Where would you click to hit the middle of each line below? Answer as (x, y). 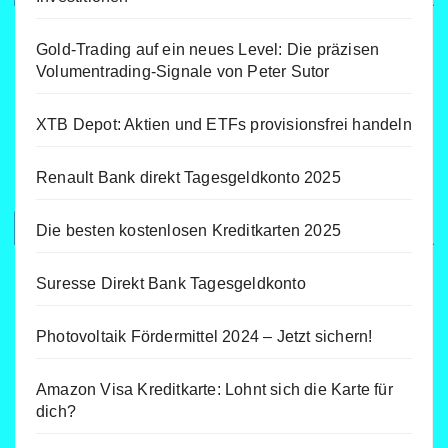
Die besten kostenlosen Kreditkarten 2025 (188, 230)
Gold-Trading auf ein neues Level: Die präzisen (208, 49)
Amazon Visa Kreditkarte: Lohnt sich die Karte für (214, 389)
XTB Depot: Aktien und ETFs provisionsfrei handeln (224, 124)
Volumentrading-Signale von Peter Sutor (183, 71)
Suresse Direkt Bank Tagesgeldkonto (171, 283)
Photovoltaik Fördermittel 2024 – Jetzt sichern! (204, 336)
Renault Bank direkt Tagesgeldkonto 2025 (188, 177)
